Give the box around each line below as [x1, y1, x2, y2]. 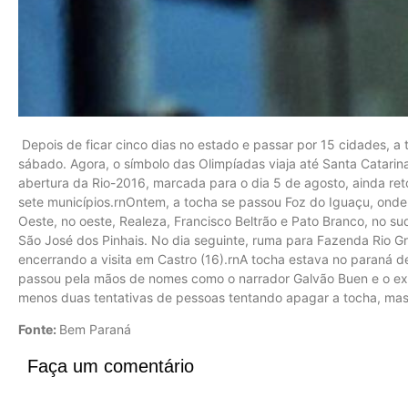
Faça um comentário [27, 355, 194, 376]
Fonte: [18, 321, 59, 338]
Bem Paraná [59, 321, 131, 338]
